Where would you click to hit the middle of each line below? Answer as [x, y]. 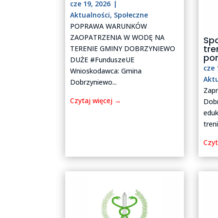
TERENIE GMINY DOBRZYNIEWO [123, 48]
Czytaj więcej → [96, 100]
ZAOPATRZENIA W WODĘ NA [118, 37]
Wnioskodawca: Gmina [106, 71]
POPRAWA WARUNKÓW [109, 26]
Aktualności [90, 15]
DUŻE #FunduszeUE [102, 59]
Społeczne [131, 15]
